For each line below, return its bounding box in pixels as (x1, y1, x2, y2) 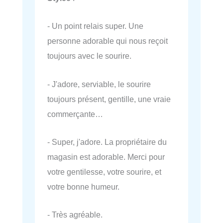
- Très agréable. (47, 210, 103, 220)
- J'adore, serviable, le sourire (47, 79, 151, 89)
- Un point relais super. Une (47, 21, 143, 31)
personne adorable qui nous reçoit (47, 36, 168, 46)
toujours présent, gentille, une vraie (47, 94, 171, 104)
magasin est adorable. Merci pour (47, 152, 165, 161)
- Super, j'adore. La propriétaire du (47, 137, 167, 146)
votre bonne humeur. (47, 182, 119, 191)
